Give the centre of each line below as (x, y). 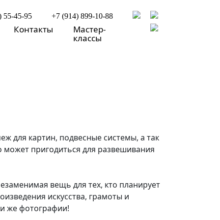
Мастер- (90, 29)
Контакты (34, 29)
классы (88, 38)
